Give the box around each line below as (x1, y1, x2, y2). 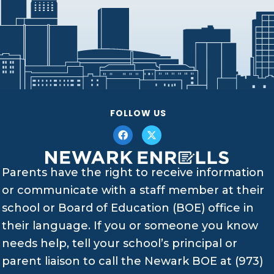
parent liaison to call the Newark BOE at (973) (2, 254, 263, 268)
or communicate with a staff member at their (2, 183, 264, 198)
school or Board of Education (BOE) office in (2, 201, 254, 215)
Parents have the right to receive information (2, 166, 264, 180)
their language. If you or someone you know (2, 219, 258, 233)
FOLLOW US (109, 106, 166, 119)
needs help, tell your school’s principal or (2, 237, 237, 251)
